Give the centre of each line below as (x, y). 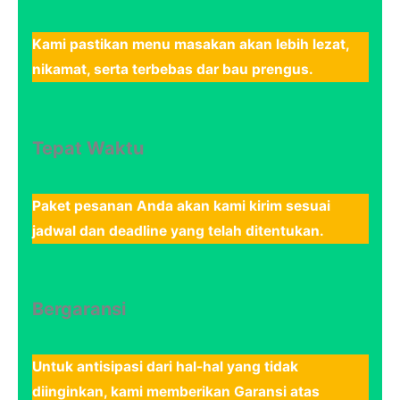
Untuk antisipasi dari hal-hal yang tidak (165, 367)
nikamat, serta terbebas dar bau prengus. (172, 69)
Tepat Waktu (87, 148)
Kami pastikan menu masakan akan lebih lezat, (190, 44)
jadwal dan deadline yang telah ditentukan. (178, 230)
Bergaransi (79, 309)
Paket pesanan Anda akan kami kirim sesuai (181, 205)
